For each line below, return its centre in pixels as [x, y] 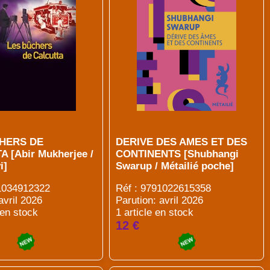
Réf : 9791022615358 [164, 188]
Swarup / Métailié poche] [175, 166]
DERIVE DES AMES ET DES [182, 142]
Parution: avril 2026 [160, 200]
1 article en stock [155, 212]
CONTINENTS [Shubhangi [177, 154]
